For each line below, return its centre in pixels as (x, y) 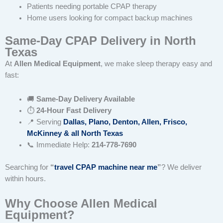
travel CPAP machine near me (106, 167)
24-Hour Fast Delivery (74, 111)
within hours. (25, 179)
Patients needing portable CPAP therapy (92, 6)
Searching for (28, 167)
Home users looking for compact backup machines (110, 18)
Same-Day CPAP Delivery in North (101, 41)
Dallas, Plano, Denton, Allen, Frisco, (125, 122)
